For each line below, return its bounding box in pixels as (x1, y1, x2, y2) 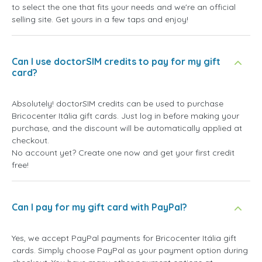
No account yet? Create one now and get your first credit (12, 147, 235, 158)
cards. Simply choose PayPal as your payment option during (12, 245, 248, 256)
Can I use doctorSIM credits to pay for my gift (12, 56, 220, 68)
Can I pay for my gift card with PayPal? (12, 201, 187, 213)
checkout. (12, 135, 49, 146)
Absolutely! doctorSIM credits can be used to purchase (12, 98, 223, 109)
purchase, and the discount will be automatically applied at (12, 123, 242, 134)
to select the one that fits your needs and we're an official (12, 2, 236, 13)
